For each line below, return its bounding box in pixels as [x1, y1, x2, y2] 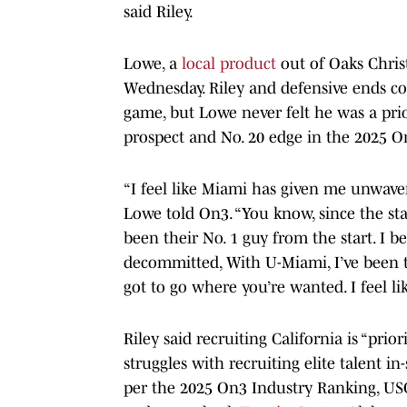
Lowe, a [124, 54, 177, 73]
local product [177, 54, 276, 73]
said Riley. [124, 2, 194, 21]
